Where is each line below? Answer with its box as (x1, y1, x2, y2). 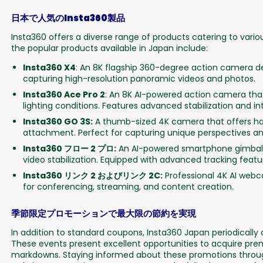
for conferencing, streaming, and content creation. (22, 180, 234, 193)
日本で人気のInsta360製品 (11, 11, 125, 24)
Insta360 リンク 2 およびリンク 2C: (22, 169, 163, 181)
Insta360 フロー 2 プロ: (22, 142, 116, 154)
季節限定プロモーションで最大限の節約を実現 (11, 207, 196, 220)
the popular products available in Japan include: (11, 42, 208, 54)
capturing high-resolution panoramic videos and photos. (22, 72, 255, 85)
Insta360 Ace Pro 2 (22, 88, 105, 100)
